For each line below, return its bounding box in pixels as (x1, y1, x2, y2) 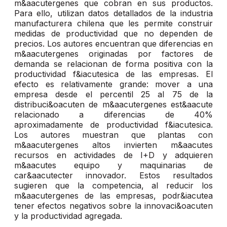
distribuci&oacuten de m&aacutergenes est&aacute (14, 99, 213, 110)
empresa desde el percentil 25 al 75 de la (14, 89, 213, 100)
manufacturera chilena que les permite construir (14, 18, 213, 29)
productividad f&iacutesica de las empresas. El (14, 69, 213, 80)
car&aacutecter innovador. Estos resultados (14, 170, 213, 181)
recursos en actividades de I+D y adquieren (14, 150, 213, 161)
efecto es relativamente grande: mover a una (14, 79, 213, 90)
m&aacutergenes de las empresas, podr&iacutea (14, 191, 213, 201)
